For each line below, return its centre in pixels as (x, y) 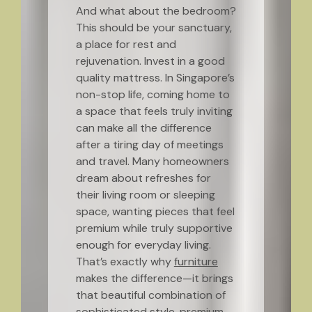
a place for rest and (126, 44)
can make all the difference (143, 128)
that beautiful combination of (150, 295)
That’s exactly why (125, 262)
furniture (196, 262)
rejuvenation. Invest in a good (150, 61)
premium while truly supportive (154, 228)
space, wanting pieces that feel (155, 211)
